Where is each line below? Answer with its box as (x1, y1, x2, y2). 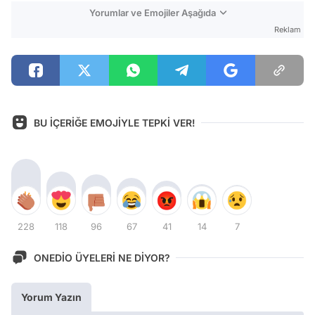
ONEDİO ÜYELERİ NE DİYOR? (34, 251, 170, 264)
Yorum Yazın (21, 291, 82, 303)
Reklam (274, 25, 301, 34)
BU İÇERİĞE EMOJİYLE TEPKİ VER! (34, 116, 195, 129)
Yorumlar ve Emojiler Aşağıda (89, 7, 216, 18)
